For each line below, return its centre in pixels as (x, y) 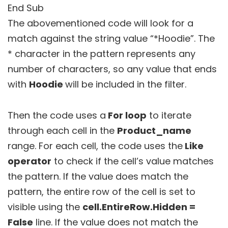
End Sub (26, 8)
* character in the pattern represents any (102, 54)
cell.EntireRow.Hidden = (139, 207)
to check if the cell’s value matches (133, 161)
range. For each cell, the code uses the (95, 146)
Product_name (154, 131)
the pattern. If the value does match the (98, 177)
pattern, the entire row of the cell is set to (102, 192)
